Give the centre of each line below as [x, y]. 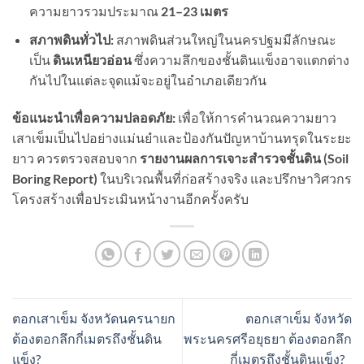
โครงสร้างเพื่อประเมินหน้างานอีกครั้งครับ [130, 198]
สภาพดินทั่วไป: [71, 39]
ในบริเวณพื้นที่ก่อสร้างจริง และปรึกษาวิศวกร [225, 178]
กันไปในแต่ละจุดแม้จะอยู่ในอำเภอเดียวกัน [147, 80]
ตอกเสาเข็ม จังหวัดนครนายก [94, 318]
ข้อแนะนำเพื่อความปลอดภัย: [94, 117]
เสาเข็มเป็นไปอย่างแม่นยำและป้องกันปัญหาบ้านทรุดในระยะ [182, 137]
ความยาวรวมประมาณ [95, 11]
